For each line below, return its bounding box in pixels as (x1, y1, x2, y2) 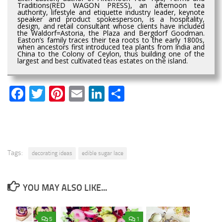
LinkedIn (105, 84, 160, 103)
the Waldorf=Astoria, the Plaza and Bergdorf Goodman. (17, 28, 205, 38)
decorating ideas (32, 149, 72, 157)
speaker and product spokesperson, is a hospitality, (17, 14, 205, 24)
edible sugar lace (82, 149, 123, 157)
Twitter (45, 84, 93, 103)
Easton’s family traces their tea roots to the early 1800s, (17, 35, 205, 45)
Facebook (25, 84, 89, 103)
